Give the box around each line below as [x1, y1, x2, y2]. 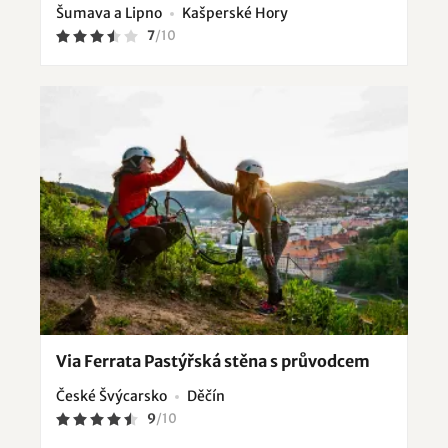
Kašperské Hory [182, 3, 288, 22]
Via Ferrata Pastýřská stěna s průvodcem [56, 351, 370, 372]
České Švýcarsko [56, 387, 167, 406]
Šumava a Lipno [56, 3, 162, 22]
